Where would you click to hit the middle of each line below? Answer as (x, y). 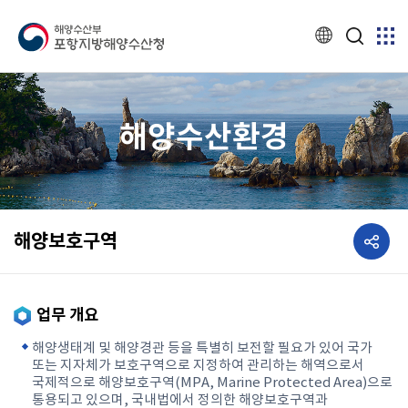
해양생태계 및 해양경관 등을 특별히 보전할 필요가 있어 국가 (202, 348)
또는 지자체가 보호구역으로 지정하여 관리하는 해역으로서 (198, 366)
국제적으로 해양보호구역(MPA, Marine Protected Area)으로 (212, 383)
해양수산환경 (204, 138)
